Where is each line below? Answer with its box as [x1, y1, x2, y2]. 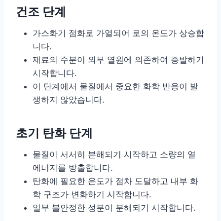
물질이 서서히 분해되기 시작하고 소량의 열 [33, 149, 196, 159]
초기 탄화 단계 [16, 125, 93, 140]
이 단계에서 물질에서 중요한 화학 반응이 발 [33, 81, 198, 91]
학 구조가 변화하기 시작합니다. [33, 189, 151, 199]
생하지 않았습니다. [33, 94, 105, 105]
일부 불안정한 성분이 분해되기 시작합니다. [33, 202, 196, 213]
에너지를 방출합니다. [33, 162, 113, 173]
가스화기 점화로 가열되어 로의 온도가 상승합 [33, 28, 204, 38]
